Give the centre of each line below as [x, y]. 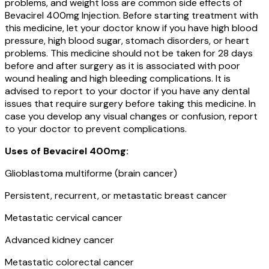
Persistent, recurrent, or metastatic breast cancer [116, 195]
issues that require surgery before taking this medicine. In [130, 103]
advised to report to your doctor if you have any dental [127, 91]
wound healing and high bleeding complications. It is [118, 78]
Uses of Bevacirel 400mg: [67, 151]
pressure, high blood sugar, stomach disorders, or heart [127, 40]
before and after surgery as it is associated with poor [122, 65]
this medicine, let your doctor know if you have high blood [131, 28]
